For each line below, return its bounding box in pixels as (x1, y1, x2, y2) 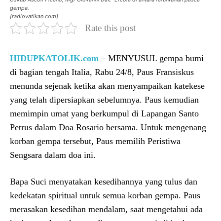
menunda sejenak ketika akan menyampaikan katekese (10, 80, 205, 91)
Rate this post (85, 22, 136, 33)
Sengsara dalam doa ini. (10, 149, 96, 160)
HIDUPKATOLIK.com (10, 53, 99, 63)
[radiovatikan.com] (10, 12, 58, 20)
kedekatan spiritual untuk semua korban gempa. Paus (10, 190, 200, 200)
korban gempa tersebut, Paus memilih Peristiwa (10, 136, 181, 146)
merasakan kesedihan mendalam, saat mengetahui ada (10, 204, 203, 214)
